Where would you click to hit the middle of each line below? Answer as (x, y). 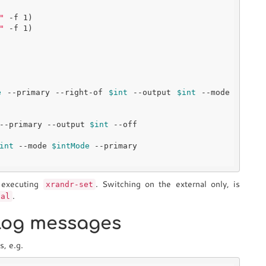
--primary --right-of (55, 92)
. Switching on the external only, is (168, 184)
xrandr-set (69, 184)
